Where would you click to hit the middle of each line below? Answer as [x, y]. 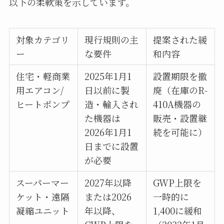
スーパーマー [43, 183]
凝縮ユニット [43, 211]
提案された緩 [180, 40]
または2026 [108, 197]
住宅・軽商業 [43, 76]
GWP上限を [177, 183]
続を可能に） [180, 132]
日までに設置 [112, 146]
